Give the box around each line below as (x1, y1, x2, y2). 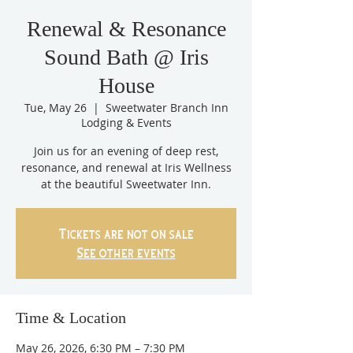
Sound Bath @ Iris (43, 45, 209, 69)
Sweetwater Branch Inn (105, 100, 229, 115)
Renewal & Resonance (26, 17, 226, 41)
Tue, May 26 (24, 100, 87, 115)
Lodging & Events (80, 115, 172, 130)
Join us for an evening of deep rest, (34, 143, 218, 158)
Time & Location (16, 309, 126, 326)
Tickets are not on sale (58, 226, 194, 241)
